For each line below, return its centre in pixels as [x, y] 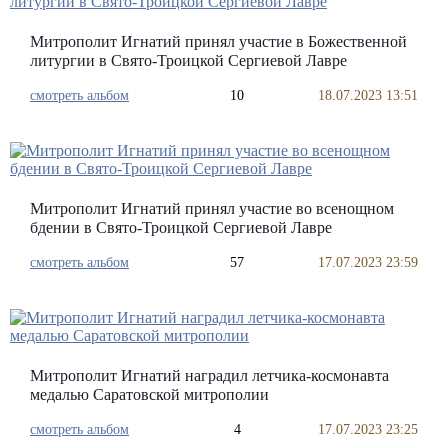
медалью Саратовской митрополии [149, 394]
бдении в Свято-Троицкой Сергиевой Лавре [181, 227]
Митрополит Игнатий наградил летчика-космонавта [209, 375]
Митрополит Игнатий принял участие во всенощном [212, 208]
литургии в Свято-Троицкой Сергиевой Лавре [188, 60]
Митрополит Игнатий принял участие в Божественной [218, 41]
